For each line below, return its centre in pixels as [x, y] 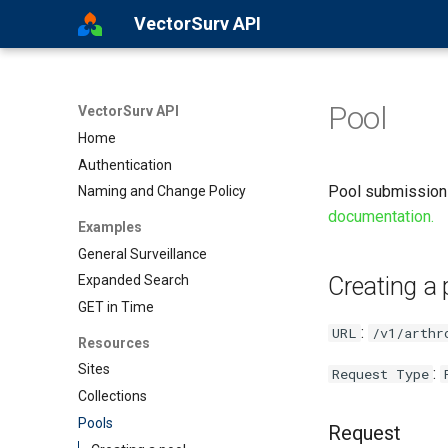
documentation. [381, 216]
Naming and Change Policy [162, 191]
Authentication [125, 164]
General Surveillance [142, 253]
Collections [112, 396]
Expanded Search [133, 280]
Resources [114, 342]
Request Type [380, 374]
